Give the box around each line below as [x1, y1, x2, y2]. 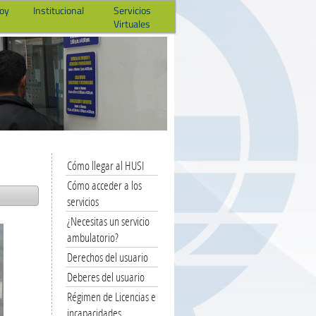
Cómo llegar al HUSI [66, 157, 144, 174]
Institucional [33, 3, 84, 18]
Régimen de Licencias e [66, 288, 156, 305]
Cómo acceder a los [66, 177, 142, 193]
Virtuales [114, 16, 150, 31]
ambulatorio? [66, 229, 119, 245]
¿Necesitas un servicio [66, 213, 150, 229]
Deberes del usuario [66, 269, 145, 285]
